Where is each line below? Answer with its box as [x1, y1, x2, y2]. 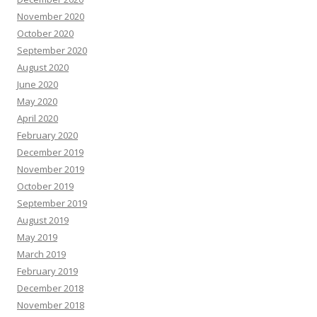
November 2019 [17, 162, 84, 175]
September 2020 [17, 43, 87, 57]
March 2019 [17, 247, 66, 260]
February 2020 [17, 128, 78, 142]
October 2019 [17, 179, 74, 192]
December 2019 [17, 145, 83, 158]
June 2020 [17, 77, 58, 91]
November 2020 [17, 9, 84, 23]
